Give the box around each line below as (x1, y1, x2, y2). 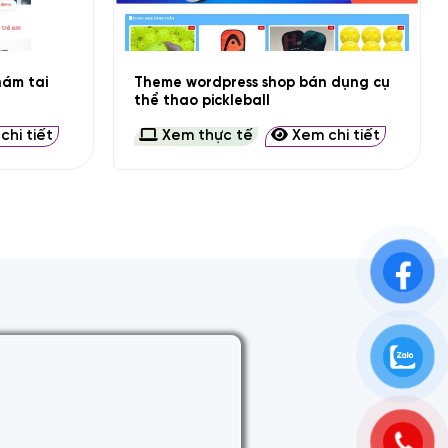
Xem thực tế (158, 128, 254, 145)
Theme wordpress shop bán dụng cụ (134, 74, 391, 91)
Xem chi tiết (288, 128, 381, 145)
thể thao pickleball (134, 92, 271, 109)
